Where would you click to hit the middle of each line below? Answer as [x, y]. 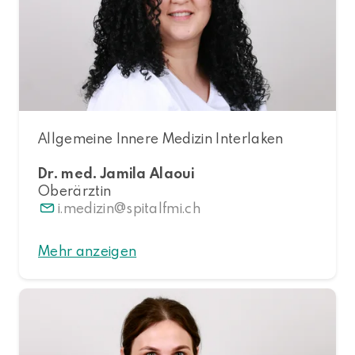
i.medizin [86, 208]
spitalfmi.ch [164, 208]
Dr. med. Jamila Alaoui [116, 173]
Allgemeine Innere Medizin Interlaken [161, 138]
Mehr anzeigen [88, 250]
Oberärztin [75, 190]
